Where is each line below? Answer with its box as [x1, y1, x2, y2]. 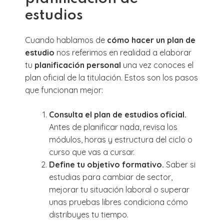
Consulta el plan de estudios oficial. [49, 109, 186, 119]
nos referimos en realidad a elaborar [54, 47, 191, 57]
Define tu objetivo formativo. [49, 159, 166, 169]
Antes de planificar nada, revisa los [49, 121, 177, 132]
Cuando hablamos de [25, 34, 107, 45]
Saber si [166, 159, 195, 169]
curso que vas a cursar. [49, 146, 134, 157]
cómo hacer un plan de [107, 34, 195, 45]
